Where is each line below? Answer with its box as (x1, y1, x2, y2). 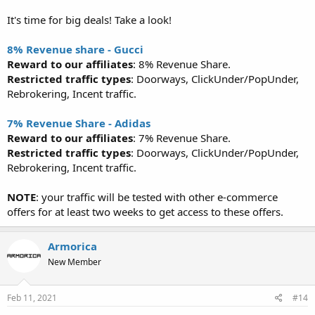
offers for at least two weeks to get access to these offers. (7, 204, 283, 219)
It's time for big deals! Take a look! (7, 12, 172, 27)
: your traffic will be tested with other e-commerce (36, 189, 278, 204)
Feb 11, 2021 (7, 292, 57, 304)
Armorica (48, 238, 97, 253)
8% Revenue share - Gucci (7, 41, 143, 56)
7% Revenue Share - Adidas (7, 115, 150, 130)
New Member (48, 255, 101, 268)
